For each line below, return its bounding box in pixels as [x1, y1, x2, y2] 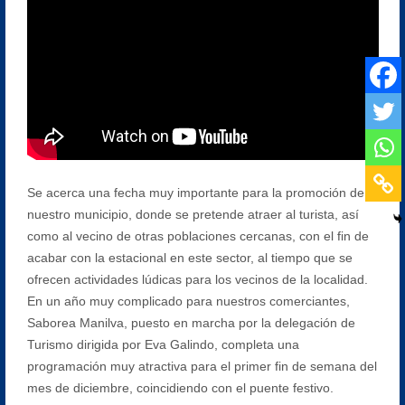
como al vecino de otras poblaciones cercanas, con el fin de [26, 228, 369, 243]
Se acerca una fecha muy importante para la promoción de [26, 184, 364, 200]
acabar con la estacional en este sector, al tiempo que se [26, 250, 353, 265]
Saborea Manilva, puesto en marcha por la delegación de [26, 315, 355, 330]
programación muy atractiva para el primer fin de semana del [26, 358, 377, 373]
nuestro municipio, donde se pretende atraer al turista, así [26, 206, 359, 221]
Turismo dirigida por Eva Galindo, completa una [26, 336, 299, 352]
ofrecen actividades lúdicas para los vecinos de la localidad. [26, 271, 368, 287]
